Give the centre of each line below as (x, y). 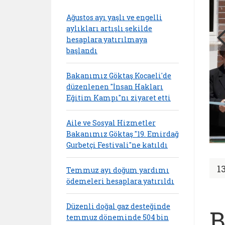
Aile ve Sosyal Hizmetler (111, 123)
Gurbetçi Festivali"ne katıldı (117, 145)
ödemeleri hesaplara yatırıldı (120, 181)
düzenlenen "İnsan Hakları (115, 86)
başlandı (82, 50)
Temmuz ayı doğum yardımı (118, 170)
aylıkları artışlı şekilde (109, 28)
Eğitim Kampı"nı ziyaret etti (119, 97)
